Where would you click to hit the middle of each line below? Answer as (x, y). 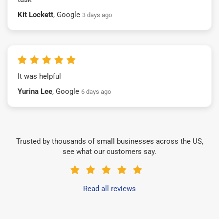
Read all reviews (109, 188)
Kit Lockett (35, 14)
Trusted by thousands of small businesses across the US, (109, 141)
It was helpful (39, 76)
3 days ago (97, 15)
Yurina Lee (35, 91)
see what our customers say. (109, 151)
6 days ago (96, 91)
